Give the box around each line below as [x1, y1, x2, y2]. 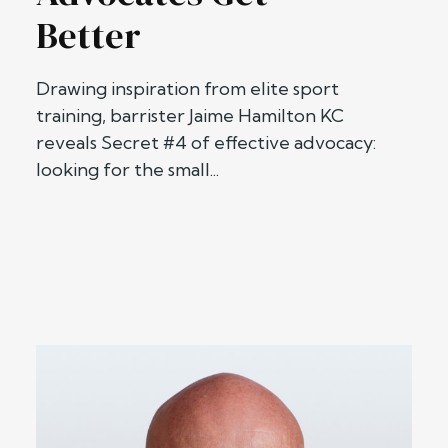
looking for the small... [36, 157, 219, 181]
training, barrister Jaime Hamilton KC [36, 103, 344, 127]
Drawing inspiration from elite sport [36, 76, 339, 100]
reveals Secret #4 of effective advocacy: [36, 130, 376, 154]
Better [36, 10, 141, 60]
